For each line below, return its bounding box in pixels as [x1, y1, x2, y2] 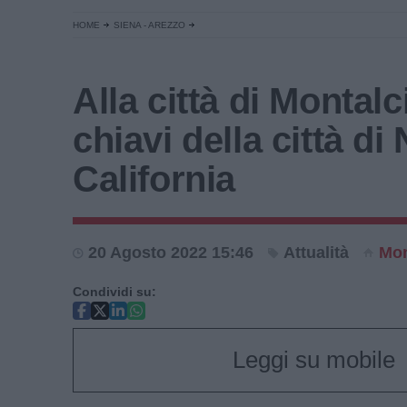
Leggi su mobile [232, 346, 395, 373]
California [73, 159, 236, 199]
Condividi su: [73, 284, 156, 299]
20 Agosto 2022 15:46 [88, 243, 253, 262]
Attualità [283, 243, 349, 262]
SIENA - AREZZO [114, 20, 185, 30]
